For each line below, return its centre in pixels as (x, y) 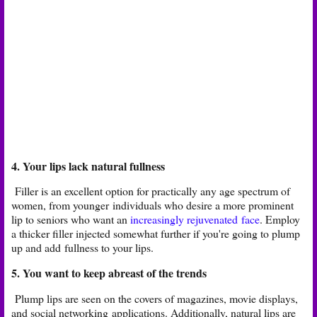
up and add (38, 248)
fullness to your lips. (111, 248)
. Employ (280, 219)
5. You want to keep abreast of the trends (109, 273)
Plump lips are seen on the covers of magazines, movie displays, (155, 299)
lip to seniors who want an (71, 219)
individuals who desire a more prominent (203, 205)
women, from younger (62, 205)
